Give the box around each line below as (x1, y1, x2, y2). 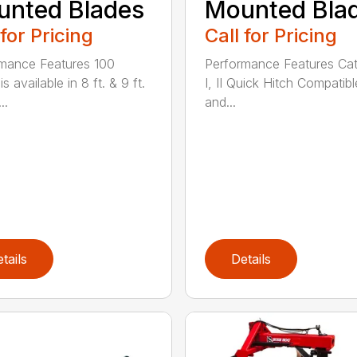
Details (230, 250, 271, 267)
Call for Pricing (204, 24, 337, 48)
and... (204, 94, 236, 111)
